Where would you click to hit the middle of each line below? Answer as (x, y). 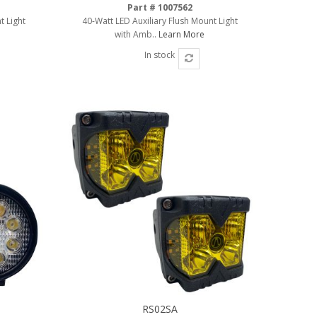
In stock (160, 54)
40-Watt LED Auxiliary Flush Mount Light (160, 21)
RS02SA (160, 309)
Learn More (182, 34)
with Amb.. (137, 34)
